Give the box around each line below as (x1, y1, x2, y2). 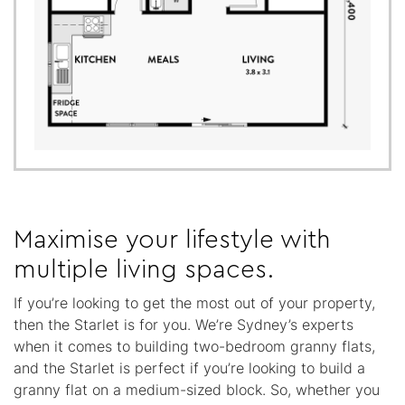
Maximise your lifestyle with (14, 227, 331, 253)
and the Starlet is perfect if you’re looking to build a (14, 359, 365, 378)
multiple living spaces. (14, 257, 274, 283)
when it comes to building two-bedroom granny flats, (14, 337, 375, 356)
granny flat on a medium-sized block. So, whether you (14, 381, 380, 400)
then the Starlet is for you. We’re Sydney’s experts (14, 316, 353, 334)
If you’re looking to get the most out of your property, (14, 294, 375, 313)
